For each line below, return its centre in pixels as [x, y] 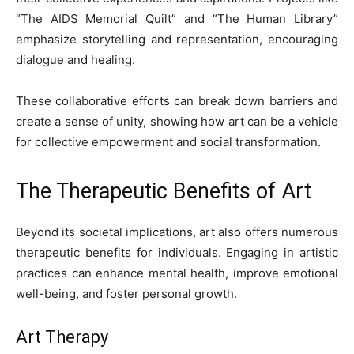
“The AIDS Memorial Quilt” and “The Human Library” [177, 19]
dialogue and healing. [75, 60]
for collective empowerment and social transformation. [168, 142]
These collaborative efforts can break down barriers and [177, 101]
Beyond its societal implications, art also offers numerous [177, 232]
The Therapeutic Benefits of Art [164, 192]
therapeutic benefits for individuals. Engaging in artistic [177, 253]
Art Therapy [62, 337]
